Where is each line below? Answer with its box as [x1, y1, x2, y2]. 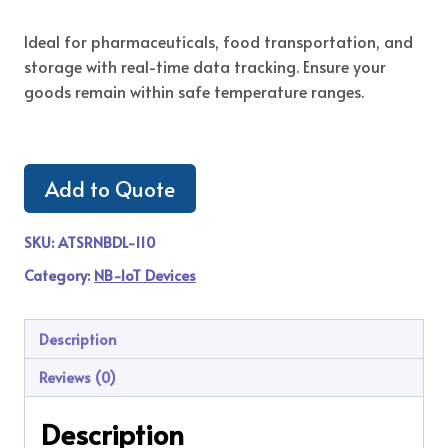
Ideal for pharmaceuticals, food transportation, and [24, 29, 413, 52]
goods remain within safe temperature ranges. [24, 79, 364, 102]
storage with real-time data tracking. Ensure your [24, 54, 386, 77]
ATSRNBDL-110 [58, 232, 155, 253]
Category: [24, 265, 94, 286]
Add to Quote [45, 173, 175, 203]
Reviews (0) [39, 366, 117, 387]
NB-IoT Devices [94, 265, 196, 286]
